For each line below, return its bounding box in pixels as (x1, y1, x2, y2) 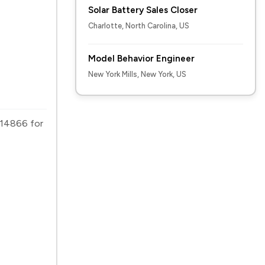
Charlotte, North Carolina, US (88, 21, 189, 30)
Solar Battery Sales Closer (88, 5, 198, 15)
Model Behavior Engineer (88, 53, 195, 64)
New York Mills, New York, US (88, 70, 186, 79)
